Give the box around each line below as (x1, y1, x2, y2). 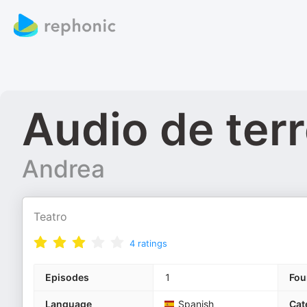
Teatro (34, 210, 67, 223)
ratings (138, 238, 167, 249)
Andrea (22, 154, 105, 183)
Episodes (45, 271, 89, 283)
